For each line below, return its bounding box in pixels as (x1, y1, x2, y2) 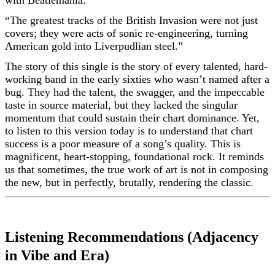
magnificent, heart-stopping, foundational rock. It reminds (5, 150, 264, 163)
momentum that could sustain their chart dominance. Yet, (5, 112, 260, 124)
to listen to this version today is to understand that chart (5, 125, 253, 137)
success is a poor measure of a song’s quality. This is (5, 137, 241, 150)
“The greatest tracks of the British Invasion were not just (5, 14, 258, 26)
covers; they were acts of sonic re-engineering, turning (5, 27, 248, 39)
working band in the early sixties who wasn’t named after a (5, 73, 269, 85)
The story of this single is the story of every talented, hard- (5, 60, 268, 72)
